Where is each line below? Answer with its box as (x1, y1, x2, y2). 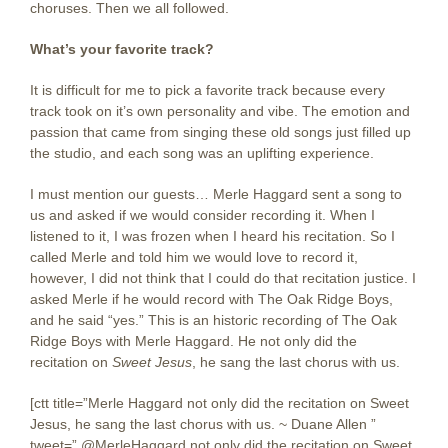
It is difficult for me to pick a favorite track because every (30, 82, 385, 98)
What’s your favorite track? (30, 41, 214, 57)
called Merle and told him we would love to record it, (30, 249, 358, 265)
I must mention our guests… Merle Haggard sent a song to (30, 186, 402, 202)
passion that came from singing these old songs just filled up (30, 124, 411, 140)
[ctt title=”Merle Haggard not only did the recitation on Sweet (30, 395, 409, 411)
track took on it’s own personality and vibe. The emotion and (30, 103, 410, 119)
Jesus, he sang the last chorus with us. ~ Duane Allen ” (30, 416, 376, 432)
